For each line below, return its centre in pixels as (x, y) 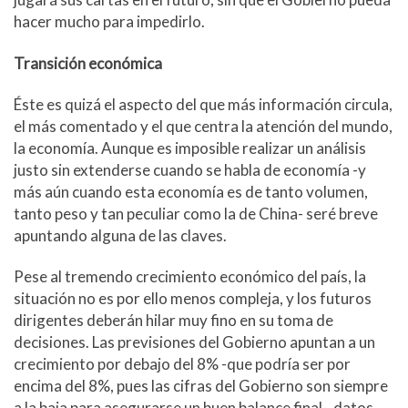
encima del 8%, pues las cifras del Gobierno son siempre (201, 386)
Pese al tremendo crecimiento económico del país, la (190, 277)
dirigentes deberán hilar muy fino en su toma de (173, 321)
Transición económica (88, 63)
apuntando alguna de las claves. (120, 235)
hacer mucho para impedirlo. (109, 22)
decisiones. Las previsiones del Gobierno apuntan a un (194, 342)
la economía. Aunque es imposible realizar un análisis (190, 148)
